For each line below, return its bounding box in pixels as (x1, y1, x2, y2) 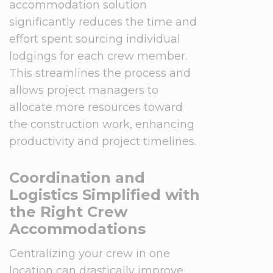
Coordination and (9, 169, 145, 186)
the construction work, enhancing (9, 118, 194, 131)
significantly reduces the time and (9, 15, 197, 29)
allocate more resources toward (9, 101, 183, 114)
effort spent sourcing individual (9, 32, 180, 46)
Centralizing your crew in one (9, 247, 170, 260)
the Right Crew (9, 203, 127, 221)
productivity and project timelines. (9, 135, 196, 148)
